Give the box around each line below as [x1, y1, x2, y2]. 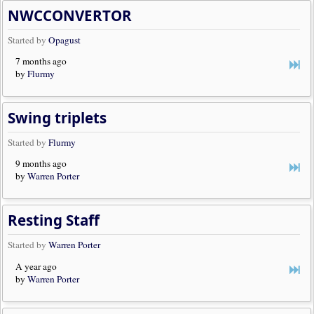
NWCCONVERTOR [8, 5, 132, 25]
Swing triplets [8, 108, 107, 128]
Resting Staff [8, 210, 100, 231]
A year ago [15, 259, 57, 273]
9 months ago [15, 157, 67, 170]
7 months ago [15, 54, 67, 67]
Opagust [48, 33, 81, 46]
